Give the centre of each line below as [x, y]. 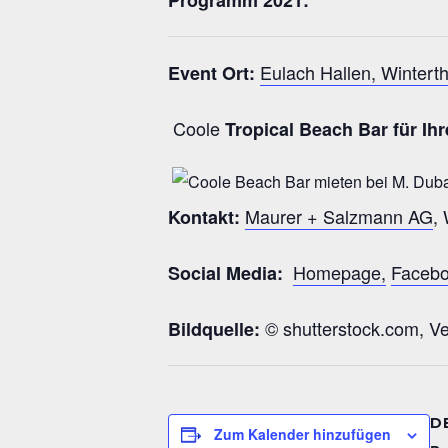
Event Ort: [211, 73]
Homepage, [339, 271]
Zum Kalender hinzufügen [302, 433]
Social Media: [230, 272]
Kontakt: [206, 216]
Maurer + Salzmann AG [339, 215]
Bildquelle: [214, 328]
